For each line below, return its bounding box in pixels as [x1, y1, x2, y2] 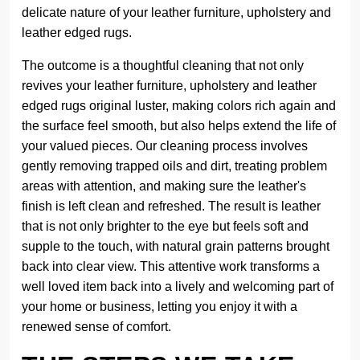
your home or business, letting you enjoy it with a [22, 300, 297, 313]
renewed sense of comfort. [22, 320, 171, 333]
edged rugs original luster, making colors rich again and [22, 99, 336, 112]
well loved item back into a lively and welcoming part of [22, 280, 333, 293]
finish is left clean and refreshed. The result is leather [22, 199, 321, 213]
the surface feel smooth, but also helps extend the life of [22, 119, 336, 133]
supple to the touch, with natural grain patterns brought [22, 239, 329, 253]
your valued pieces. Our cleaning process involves [22, 139, 308, 153]
